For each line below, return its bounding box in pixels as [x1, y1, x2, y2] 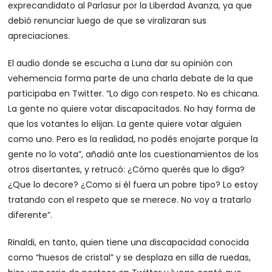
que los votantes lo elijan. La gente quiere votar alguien [8, 118, 242, 130]
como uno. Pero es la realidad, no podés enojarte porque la [8, 133, 259, 145]
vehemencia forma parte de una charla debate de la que [8, 72, 254, 84]
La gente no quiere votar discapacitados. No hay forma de [8, 103, 256, 115]
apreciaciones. [8, 30, 70, 42]
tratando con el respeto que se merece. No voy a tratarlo [8, 194, 252, 206]
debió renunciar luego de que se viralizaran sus [8, 15, 207, 27]
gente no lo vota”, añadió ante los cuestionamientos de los [8, 148, 259, 160]
